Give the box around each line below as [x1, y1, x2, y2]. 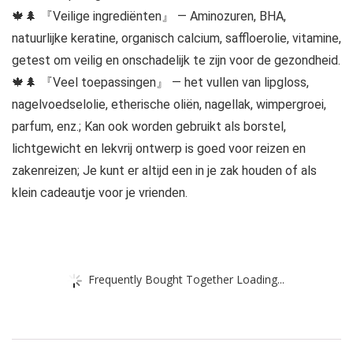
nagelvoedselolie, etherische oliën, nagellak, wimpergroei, [12, 97, 326, 113]
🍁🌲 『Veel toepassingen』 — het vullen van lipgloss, [12, 75, 309, 91]
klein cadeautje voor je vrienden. [12, 185, 188, 201]
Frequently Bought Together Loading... [88, 271, 284, 287]
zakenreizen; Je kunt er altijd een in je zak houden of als [12, 163, 317, 179]
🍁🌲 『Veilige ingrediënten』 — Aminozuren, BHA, [12, 9, 286, 24]
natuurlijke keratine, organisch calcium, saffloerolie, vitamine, [12, 31, 341, 46]
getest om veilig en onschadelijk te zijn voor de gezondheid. [12, 53, 340, 69]
